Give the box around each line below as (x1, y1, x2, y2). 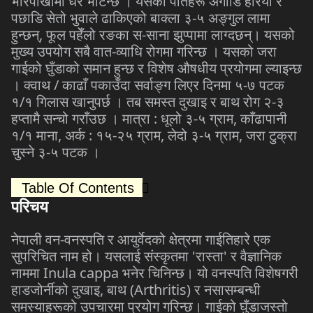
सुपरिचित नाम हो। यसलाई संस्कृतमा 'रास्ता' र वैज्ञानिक (11, 247, 282, 265)
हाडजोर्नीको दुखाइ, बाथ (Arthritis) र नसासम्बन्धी (11, 280, 261, 299)
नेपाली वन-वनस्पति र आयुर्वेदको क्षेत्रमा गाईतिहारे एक (11, 230, 270, 249)
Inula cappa (43, 263, 119, 282)
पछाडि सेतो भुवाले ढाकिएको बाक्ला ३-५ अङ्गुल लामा (11, 8, 270, 27)
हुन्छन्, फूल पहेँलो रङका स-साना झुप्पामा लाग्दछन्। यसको (11, 25, 295, 44)
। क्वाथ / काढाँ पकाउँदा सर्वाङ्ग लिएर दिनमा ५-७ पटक (11, 75, 284, 94)
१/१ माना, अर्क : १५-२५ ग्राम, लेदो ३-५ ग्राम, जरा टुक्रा (11, 126, 297, 145)
